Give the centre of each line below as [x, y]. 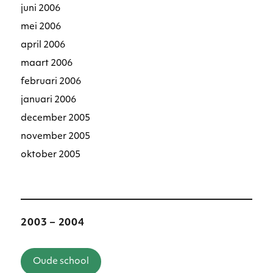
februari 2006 [51, 82]
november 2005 [56, 137]
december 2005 [56, 119]
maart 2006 [47, 64]
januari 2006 [49, 101]
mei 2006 [41, 27]
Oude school [61, 262]
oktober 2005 [51, 155]
